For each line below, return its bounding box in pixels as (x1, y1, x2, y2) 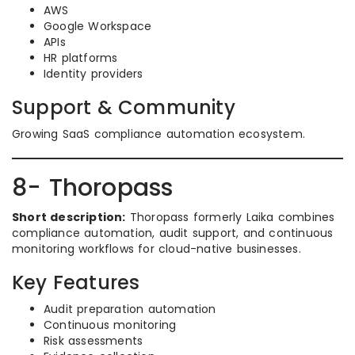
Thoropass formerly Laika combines (125, 209, 335, 225)
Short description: (12, 209, 126, 225)
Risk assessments (44, 333, 143, 349)
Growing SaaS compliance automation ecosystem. (12, 126, 305, 142)
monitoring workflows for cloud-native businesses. (12, 241, 301, 257)
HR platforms (44, 50, 118, 66)
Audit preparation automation (44, 301, 216, 317)
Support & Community (12, 94, 235, 120)
